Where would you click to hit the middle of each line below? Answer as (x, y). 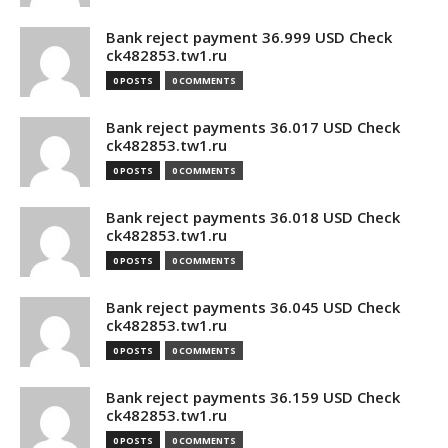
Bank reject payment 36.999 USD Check (249, 37)
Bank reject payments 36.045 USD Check (253, 307)
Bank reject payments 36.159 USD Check (253, 397)
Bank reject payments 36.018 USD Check (253, 217)
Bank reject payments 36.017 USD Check (253, 127)
